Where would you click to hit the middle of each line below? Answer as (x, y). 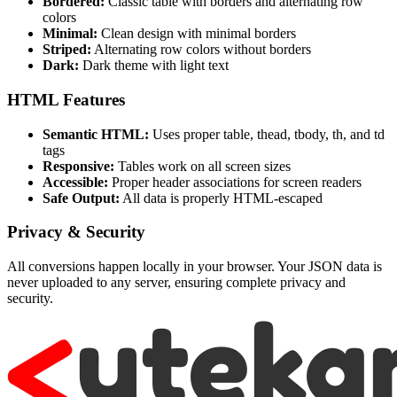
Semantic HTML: (96, 134)
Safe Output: (81, 198)
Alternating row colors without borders (201, 50)
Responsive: (78, 166)
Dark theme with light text (154, 66)
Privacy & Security (76, 232)
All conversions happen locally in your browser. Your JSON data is (195, 267)
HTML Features (66, 99)
